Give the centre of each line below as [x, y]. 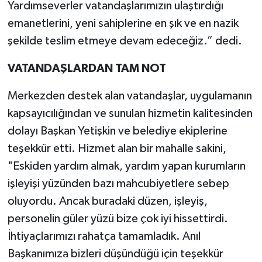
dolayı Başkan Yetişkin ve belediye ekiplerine [117, 131]
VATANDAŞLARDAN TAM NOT [87, 69]
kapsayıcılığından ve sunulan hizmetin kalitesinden [130, 114]
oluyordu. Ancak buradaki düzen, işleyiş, [107, 201]
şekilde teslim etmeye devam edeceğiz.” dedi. [125, 41]
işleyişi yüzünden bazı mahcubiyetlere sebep [118, 184]
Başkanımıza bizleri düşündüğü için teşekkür [115, 254]
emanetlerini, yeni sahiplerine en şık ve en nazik [123, 24]
